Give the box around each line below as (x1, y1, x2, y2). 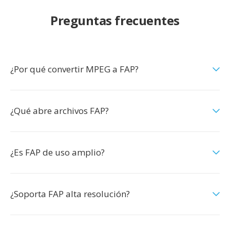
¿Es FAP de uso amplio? (10, 146, 105, 158)
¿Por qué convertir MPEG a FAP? (10, 63, 139, 75)
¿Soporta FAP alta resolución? (10, 188, 130, 200)
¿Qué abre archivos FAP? (10, 105, 109, 117)
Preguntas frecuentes (50, 12, 180, 29)
